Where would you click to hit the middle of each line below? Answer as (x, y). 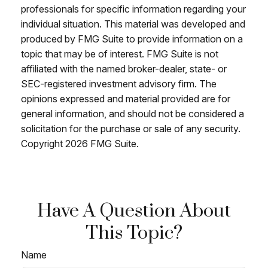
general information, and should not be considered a (133, 114)
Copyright (43, 144)
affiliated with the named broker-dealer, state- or (124, 69)
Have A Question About (134, 211)
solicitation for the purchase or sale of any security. (131, 129)
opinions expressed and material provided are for (126, 99)
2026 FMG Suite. (102, 144)
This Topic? (134, 233)
